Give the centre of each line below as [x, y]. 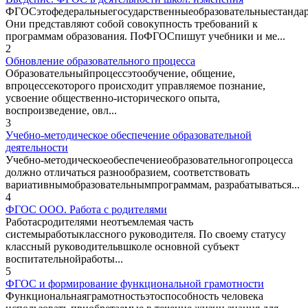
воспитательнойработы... [64, 258]
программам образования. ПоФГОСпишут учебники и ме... [145, 36]
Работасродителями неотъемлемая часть [99, 221]
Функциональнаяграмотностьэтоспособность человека [134, 296]
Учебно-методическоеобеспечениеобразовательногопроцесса [149, 159]
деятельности [37, 147]
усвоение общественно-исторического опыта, [113, 98]
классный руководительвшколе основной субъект [122, 246]
